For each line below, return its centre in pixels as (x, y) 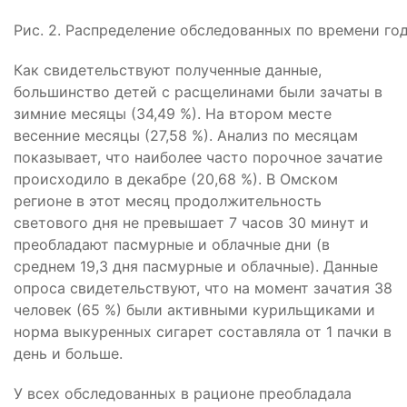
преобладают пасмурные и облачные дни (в (172, 244)
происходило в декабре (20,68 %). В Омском (176, 179)
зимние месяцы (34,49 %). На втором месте (173, 114)
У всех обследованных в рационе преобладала (183, 393)
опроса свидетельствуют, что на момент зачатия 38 (203, 288)
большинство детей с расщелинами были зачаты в (198, 92)
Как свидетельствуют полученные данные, (168, 70)
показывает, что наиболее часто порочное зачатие (198, 157)
